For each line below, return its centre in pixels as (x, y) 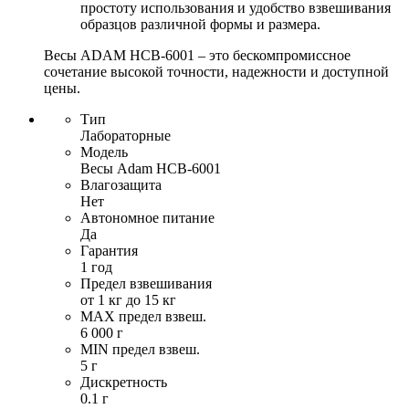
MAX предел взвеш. (143, 317)
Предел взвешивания (146, 284)
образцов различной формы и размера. (200, 25)
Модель (104, 152)
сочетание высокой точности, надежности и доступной (216, 72)
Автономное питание (147, 218)
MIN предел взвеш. (140, 350)
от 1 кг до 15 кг (128, 300)
